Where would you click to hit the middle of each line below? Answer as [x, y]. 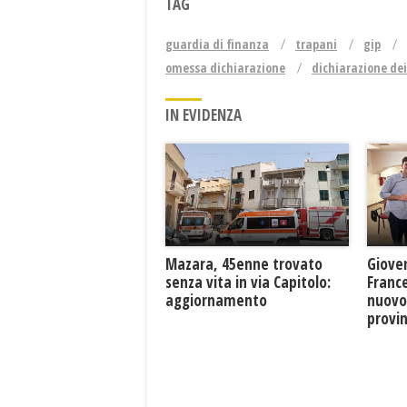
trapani [316, 44]
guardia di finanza [217, 44]
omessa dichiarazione [225, 67]
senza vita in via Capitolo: [248, 283]
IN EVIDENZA [203, 114]
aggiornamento [216, 301]
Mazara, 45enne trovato [244, 264]
